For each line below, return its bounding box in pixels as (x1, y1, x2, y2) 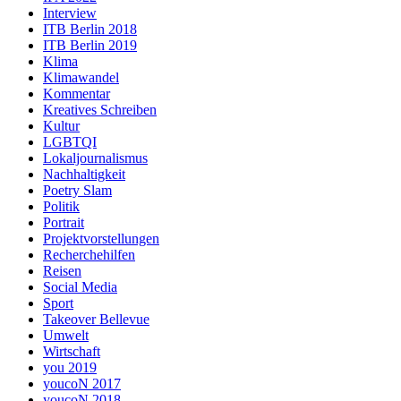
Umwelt (43, 328, 89, 343)
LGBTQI (43, 134, 97, 149)
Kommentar (43, 86, 110, 101)
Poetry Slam (43, 183, 112, 198)
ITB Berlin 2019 (43, 38, 137, 53)
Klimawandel (43, 70, 119, 85)
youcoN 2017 (43, 376, 121, 391)
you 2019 (43, 360, 97, 375)
